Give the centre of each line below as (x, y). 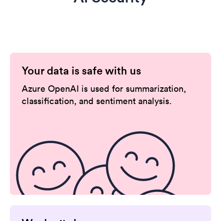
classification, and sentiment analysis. (97, 101)
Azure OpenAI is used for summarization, (104, 89)
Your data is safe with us (81, 71)
